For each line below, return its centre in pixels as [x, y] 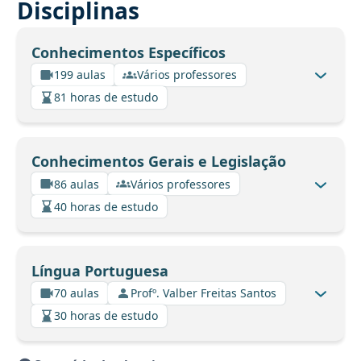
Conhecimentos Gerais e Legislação [158, 162]
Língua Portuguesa [100, 270]
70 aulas [77, 293]
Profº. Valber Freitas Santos [203, 293]
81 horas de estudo [106, 98]
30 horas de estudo [106, 316]
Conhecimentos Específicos [128, 52]
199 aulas [80, 75]
